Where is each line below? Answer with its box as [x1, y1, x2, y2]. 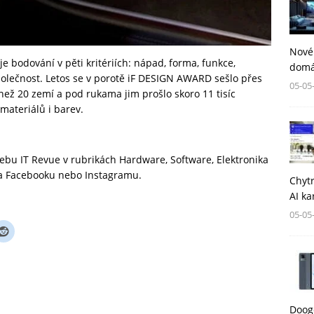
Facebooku [6, 168, 55, 182]
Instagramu [85, 168, 139, 182]
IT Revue [20, 153, 60, 167]
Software [170, 153, 212, 167]
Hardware [119, 153, 165, 167]
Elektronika [217, 153, 268, 167]
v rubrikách [60, 153, 119, 167]
